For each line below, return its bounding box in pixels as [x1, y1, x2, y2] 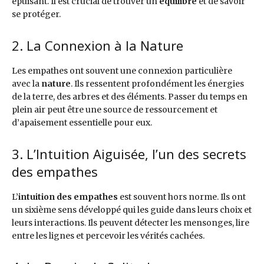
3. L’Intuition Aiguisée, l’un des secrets [12, 145, 246, 163]
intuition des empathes [18, 192, 118, 203]
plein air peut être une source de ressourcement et [12, 104, 217, 115]
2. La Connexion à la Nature [12, 37, 183, 55]
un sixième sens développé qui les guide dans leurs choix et [12, 204, 252, 216]
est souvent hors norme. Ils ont [118, 192, 246, 203]
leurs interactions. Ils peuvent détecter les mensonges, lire [12, 217, 249, 229]
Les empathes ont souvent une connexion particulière [12, 65, 232, 77]
